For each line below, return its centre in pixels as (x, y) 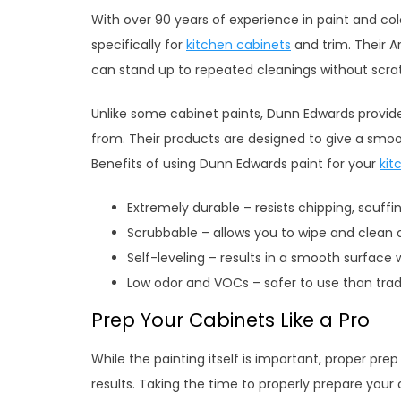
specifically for (139, 45)
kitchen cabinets (239, 45)
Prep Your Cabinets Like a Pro (230, 320)
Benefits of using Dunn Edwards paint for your (235, 164)
